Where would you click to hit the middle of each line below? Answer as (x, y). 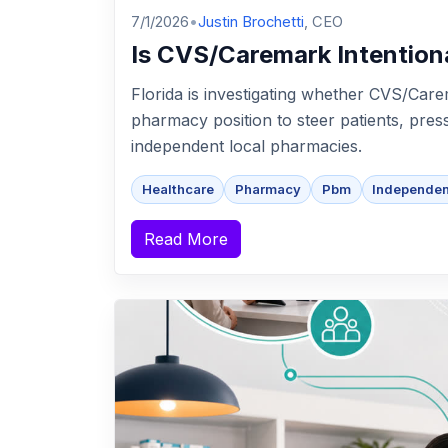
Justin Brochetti (251, 22)
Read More (186, 239)
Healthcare (177, 189)
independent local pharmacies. (246, 146)
